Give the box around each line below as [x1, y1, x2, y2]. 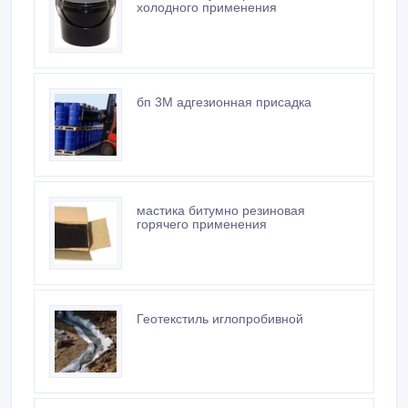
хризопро [137, 388, 192, 403]
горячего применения [137, 185, 267, 200]
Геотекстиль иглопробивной [137, 280, 303, 295]
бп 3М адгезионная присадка [137, 63, 311, 78]
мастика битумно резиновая [137, 171, 305, 187]
